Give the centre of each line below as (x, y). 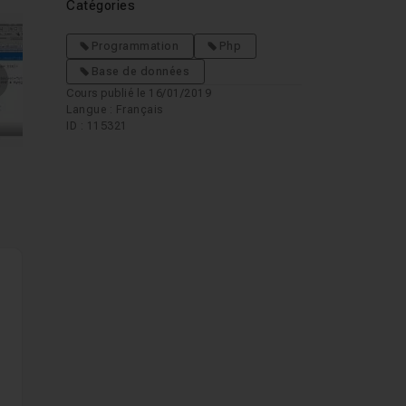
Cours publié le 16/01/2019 (139, 93)
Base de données (140, 72)
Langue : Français (115, 110)
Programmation (135, 46)
